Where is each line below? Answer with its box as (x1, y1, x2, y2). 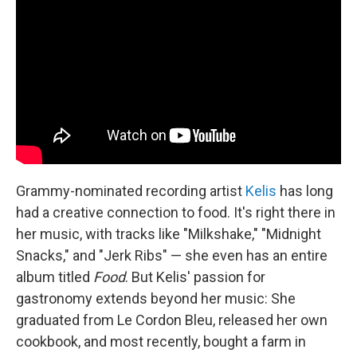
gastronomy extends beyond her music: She (16, 289, 296, 307)
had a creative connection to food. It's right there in (16, 203, 335, 221)
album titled (16, 268, 93, 285)
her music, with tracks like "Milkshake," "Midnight (16, 225, 321, 242)
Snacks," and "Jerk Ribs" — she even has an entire (16, 246, 328, 264)
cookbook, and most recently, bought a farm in (16, 332, 306, 350)
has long (277, 182, 333, 199)
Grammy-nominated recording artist (16, 182, 245, 199)
